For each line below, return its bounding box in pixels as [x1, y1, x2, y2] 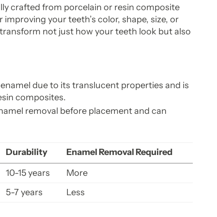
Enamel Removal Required [66, 147, 173, 158]
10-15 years [6, 168, 50, 179]
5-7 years [6, 187, 43, 198]
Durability [6, 147, 48, 158]
